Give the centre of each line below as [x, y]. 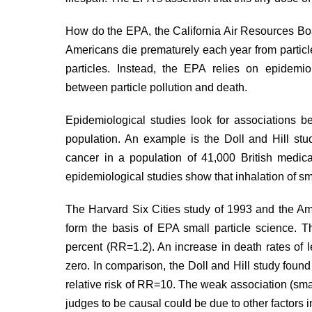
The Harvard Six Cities [125, 209]
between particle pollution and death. [157, 87]
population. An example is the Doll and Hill [180, 139]
